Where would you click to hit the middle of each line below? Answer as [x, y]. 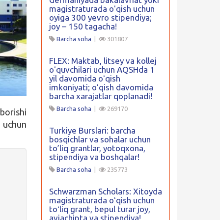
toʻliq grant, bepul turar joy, [99, 209]
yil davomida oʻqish [84, 78]
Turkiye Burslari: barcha [92, 130]
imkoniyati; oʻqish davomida [101, 87]
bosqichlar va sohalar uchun [100, 139]
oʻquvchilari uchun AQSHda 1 [102, 69]
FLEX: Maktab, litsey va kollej [103, 61]
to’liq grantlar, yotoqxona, [97, 148]
